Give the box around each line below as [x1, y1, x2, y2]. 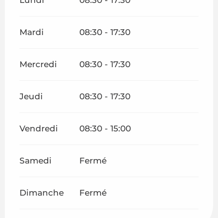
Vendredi [19, 123, 58, 133]
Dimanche [19, 187, 64, 198]
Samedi [19, 155, 52, 165]
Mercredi [19, 59, 57, 69]
